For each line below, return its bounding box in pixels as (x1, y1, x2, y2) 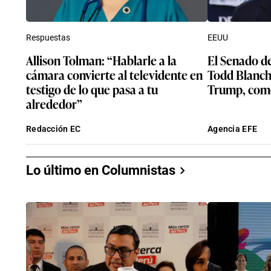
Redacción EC (26, 123, 81, 134)
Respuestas (26, 32, 70, 42)
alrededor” (26, 94, 82, 113)
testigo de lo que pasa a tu (26, 79, 158, 98)
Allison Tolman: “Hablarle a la (26, 50, 177, 69)
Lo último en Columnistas (26, 162, 175, 178)
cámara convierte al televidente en (26, 65, 203, 83)
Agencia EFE (207, 123, 258, 134)
